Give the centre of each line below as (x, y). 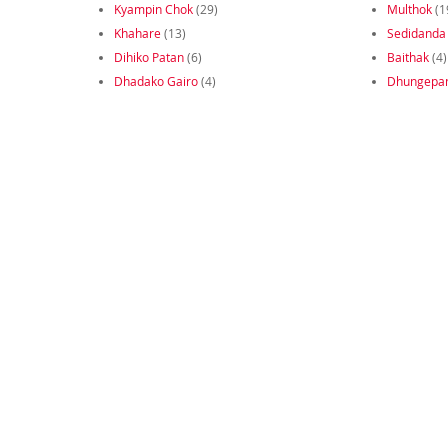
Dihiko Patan (148, 57)
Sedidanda (416, 33)
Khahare (137, 33)
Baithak (407, 57)
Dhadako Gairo (155, 81)
